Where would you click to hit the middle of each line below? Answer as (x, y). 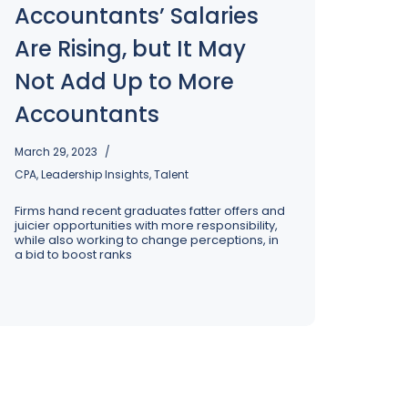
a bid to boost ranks (73, 255)
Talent (171, 174)
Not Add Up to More (124, 82)
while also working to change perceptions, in (147, 240)
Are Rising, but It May (130, 49)
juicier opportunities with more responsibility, (146, 225)
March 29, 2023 (56, 152)
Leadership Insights (95, 174)
